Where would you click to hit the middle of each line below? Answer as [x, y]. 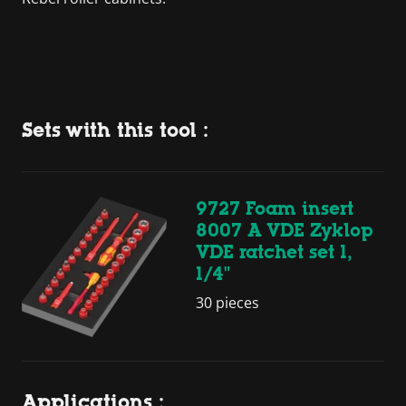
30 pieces [227, 302]
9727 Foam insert [275, 208]
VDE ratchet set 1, [274, 251]
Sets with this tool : [115, 130]
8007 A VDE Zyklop [285, 230]
